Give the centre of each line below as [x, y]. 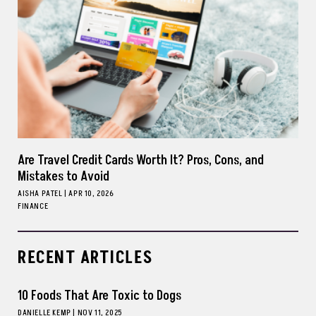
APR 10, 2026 [91, 194]
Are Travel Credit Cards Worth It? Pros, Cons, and [141, 160]
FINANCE [33, 206]
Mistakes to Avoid [63, 177]
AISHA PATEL [40, 194]
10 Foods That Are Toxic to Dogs [99, 296]
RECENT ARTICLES [85, 258]
